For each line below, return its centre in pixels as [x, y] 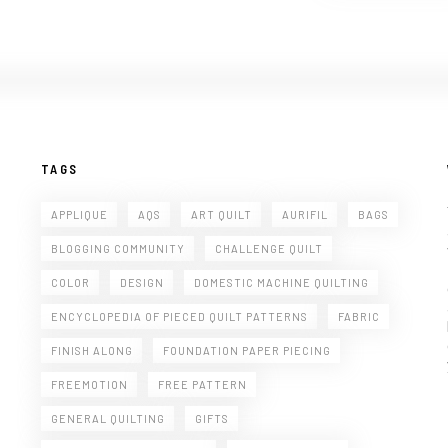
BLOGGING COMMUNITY [117, 249]
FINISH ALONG [91, 351]
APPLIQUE [79, 215]
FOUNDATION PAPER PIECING [246, 351]
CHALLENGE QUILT [268, 249]
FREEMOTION [89, 385]
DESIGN [141, 283]
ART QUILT [221, 215]
